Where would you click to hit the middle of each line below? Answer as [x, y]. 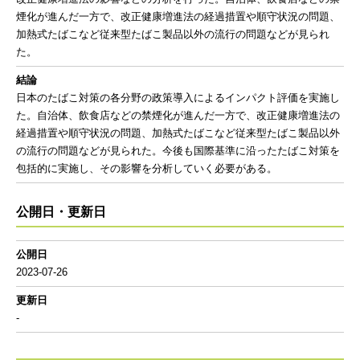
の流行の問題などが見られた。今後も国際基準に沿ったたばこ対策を [178, 151]
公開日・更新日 [61, 212]
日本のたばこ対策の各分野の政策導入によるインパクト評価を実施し [178, 98]
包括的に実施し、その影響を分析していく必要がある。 [147, 168]
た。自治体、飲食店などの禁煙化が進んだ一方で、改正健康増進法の [178, 115]
